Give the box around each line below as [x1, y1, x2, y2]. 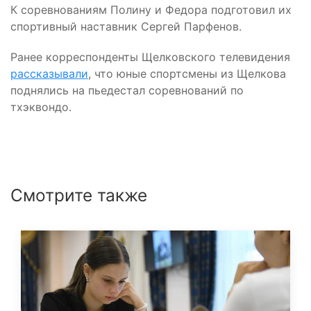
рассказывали [10, 66, 88, 81]
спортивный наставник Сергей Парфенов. [10, 19, 242, 33]
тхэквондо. [10, 99, 72, 114]
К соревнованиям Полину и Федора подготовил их [10, 2, 292, 17]
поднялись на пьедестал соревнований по [10, 83, 244, 97]
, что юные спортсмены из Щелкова [88, 66, 286, 81]
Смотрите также [10, 184, 147, 205]
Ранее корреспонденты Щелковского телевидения [10, 49, 290, 64]
